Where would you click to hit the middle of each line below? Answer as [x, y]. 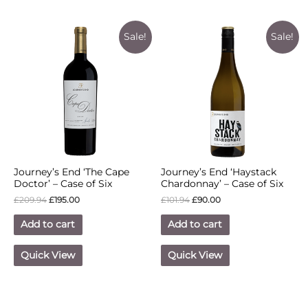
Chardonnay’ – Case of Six [222, 183]
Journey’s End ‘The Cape [71, 172]
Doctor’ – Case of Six [63, 183]
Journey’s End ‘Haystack [219, 172]
